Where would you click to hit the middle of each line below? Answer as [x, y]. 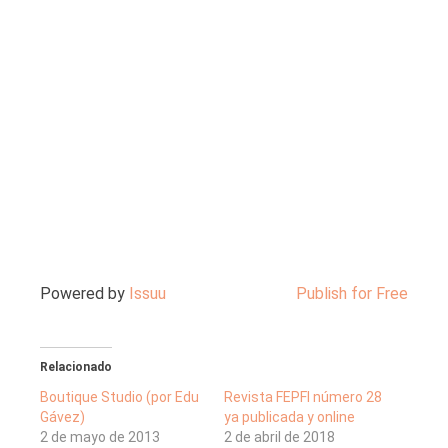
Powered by [84, 293]
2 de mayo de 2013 [100, 437]
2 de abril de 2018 [279, 437]
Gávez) [62, 417]
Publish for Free [352, 293]
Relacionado [76, 367]
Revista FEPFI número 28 [303, 397]
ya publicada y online [289, 417]
